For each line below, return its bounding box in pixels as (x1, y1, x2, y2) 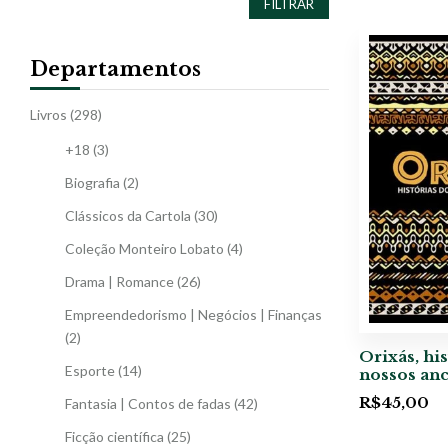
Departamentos (30, 56, 201, 81)
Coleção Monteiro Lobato (65, 239, 224, 257)
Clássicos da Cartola (65, 206, 191, 224)
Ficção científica (65, 427, 164, 445)
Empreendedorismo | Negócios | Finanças (65, 305, 322, 323)
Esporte (65, 361, 115, 379)
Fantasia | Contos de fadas (65, 394, 231, 412)
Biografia (65, 173, 120, 191)
